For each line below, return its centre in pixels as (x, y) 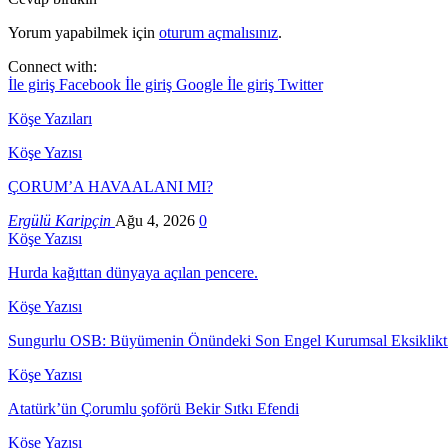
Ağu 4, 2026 (155, 220)
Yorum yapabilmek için (83, 32)
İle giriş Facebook (66, 84)
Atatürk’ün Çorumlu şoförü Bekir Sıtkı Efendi (153, 408)
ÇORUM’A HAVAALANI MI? (110, 186)
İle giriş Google (176, 84)
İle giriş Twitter (275, 84)
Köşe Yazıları (50, 118)
